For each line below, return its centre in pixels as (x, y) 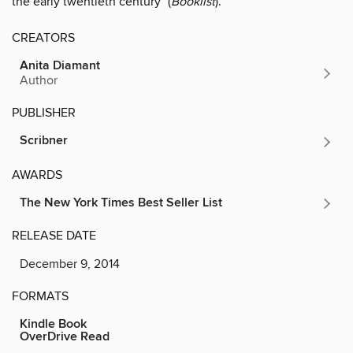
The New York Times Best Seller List (121, 203)
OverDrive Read (65, 336)
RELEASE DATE (54, 235)
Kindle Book (53, 324)
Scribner (44, 140)
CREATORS (43, 37)
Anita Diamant (60, 65)
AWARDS (37, 175)
